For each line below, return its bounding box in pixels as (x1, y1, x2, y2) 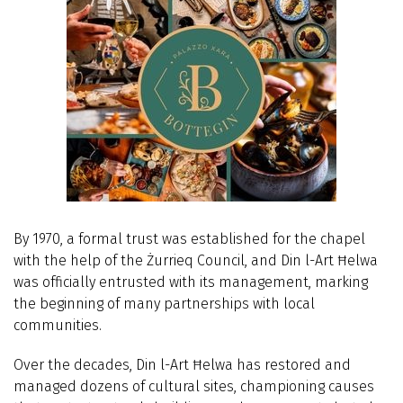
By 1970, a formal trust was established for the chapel (13, 230, 365, 248)
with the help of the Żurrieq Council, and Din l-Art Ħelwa (13, 252, 378, 270)
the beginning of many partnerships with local (13, 295, 315, 313)
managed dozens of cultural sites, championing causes (13, 377, 374, 395)
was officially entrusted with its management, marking (13, 273, 368, 291)
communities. (13, 317, 102, 335)
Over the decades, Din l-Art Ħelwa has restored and (13, 355, 351, 373)
